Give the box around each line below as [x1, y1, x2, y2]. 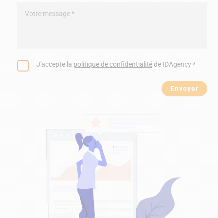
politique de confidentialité [73, 60, 152, 68]
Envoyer [170, 84, 199, 92]
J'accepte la [36, 60, 73, 68]
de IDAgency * [152, 60, 196, 68]
